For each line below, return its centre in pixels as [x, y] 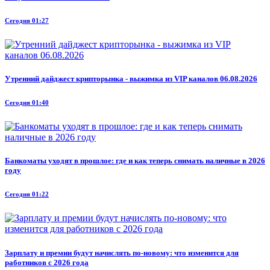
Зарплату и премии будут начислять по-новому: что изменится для [122, 253]
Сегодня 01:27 [27, 21]
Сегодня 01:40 [27, 103]
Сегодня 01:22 [27, 194]
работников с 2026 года [47, 262]
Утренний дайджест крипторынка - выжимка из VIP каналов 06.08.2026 [131, 79]
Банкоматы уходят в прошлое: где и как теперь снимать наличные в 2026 [135, 161]
